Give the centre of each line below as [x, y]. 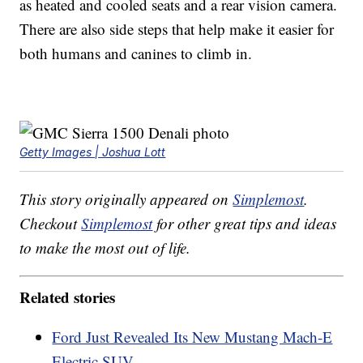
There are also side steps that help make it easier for [177, 29]
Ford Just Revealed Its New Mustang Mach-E [192, 336]
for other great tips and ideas [245, 224]
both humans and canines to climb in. [136, 53]
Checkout [51, 224]
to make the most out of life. [105, 248]
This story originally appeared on [126, 199]
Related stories [68, 297]
